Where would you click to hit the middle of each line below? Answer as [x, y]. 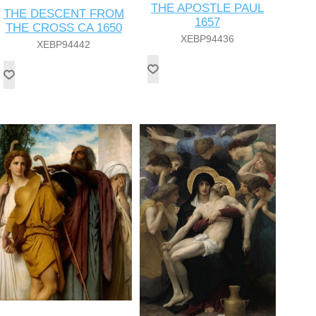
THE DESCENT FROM [63, 14]
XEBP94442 [64, 45]
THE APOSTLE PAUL [208, 8]
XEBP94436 [208, 39]
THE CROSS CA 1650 [63, 28]
